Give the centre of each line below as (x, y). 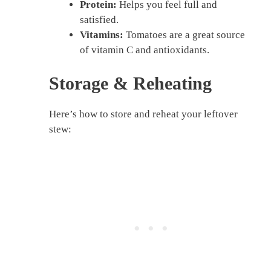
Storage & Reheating (130, 83)
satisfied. (99, 19)
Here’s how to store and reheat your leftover (143, 114)
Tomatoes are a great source (184, 34)
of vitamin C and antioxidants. (145, 50)
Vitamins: (102, 34)
